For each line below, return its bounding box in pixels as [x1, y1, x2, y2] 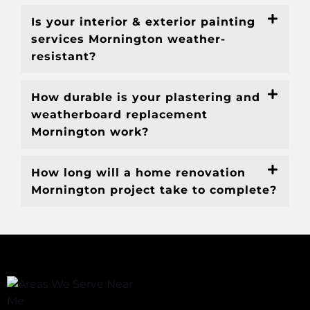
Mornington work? [31, 125, 149, 139]
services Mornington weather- [31, 33, 226, 46]
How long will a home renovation [31, 166, 246, 180]
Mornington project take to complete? [31, 183, 277, 197]
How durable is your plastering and [31, 91, 260, 104]
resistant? [31, 50, 96, 64]
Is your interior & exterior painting [31, 15, 255, 29]
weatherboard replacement [31, 108, 208, 122]
